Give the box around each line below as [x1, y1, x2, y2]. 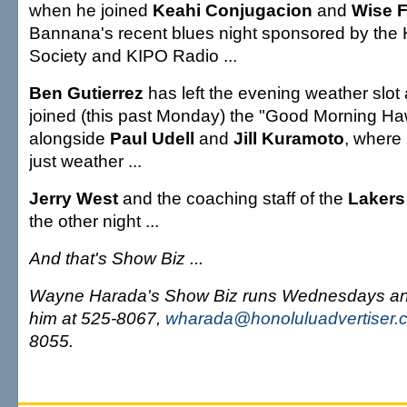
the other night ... [29, 211, 159, 231]
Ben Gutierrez [29, 83, 148, 103]
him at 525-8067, [29, 308, 165, 328]
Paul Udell [110, 128, 199, 148]
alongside [29, 128, 110, 148]
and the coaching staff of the [123, 188, 348, 208]
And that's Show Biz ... [29, 248, 203, 268]
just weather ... [29, 151, 142, 171]
